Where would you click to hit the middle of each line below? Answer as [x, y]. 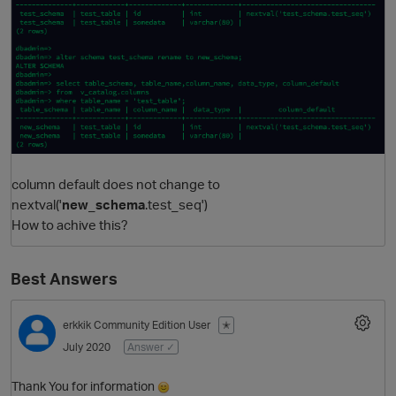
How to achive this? [70, 224]
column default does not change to [116, 183]
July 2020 [87, 346]
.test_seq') [176, 204]
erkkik [77, 324]
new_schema [103, 204]
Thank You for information [84, 386]
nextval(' [37, 204]
